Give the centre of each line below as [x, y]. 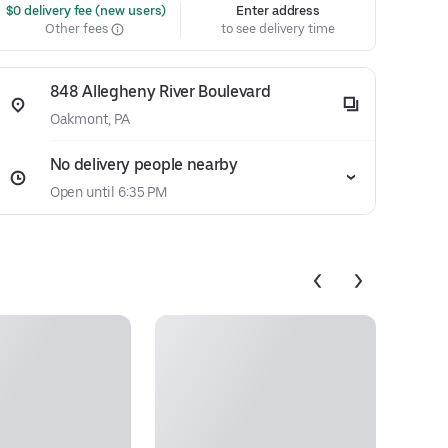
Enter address [278, 10]
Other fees [78, 28]
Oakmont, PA [89, 119]
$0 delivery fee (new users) [84, 10]
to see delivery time [278, 28]
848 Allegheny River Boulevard [160, 91]
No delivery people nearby [143, 164]
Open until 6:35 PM [108, 192]
